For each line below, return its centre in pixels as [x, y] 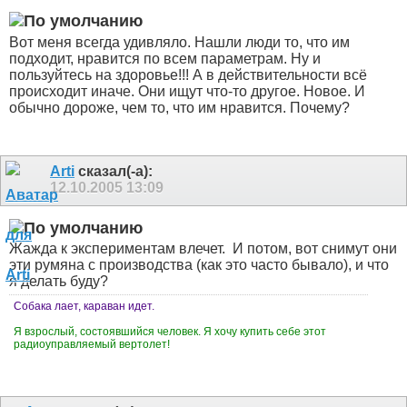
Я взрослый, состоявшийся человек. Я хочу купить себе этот [170, 332]
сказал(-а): [114, 171]
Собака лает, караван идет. [84, 307]
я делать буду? [59, 282]
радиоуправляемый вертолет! [93, 345]
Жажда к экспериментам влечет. [119, 249]
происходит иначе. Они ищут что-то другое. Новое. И [187, 91]
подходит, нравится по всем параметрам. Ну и [165, 58]
